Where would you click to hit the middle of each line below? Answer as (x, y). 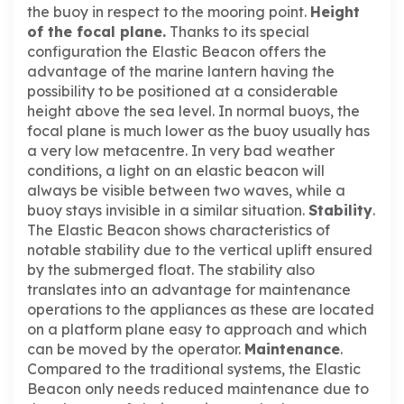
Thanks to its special (238, 32)
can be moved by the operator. (136, 349)
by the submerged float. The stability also (171, 270)
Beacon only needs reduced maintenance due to (198, 389)
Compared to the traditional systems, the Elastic (194, 369)
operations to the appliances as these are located (201, 310)
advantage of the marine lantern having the (181, 72)
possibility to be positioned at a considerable (183, 92)
